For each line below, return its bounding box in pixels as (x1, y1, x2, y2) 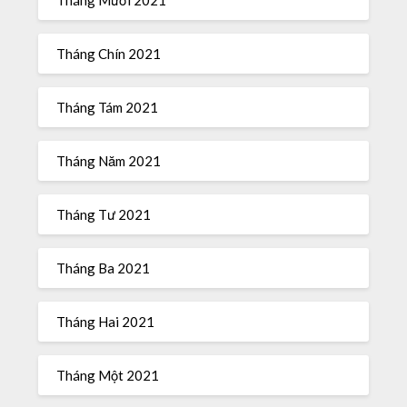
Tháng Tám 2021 (56, 98, 159, 115)
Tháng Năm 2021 (56, 152, 162, 169)
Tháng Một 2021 (56, 366, 160, 383)
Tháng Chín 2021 (56, 45, 162, 62)
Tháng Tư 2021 (56, 205, 152, 223)
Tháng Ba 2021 (56, 259, 151, 276)
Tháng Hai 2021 (56, 313, 155, 330)
